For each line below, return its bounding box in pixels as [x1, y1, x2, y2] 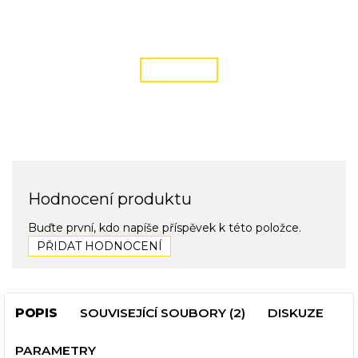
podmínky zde [133, 30, 225, 46]
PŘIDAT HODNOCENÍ [37, 239, 162, 254]
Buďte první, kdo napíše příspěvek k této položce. [28, 221, 301, 236]
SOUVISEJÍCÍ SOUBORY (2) [80, 305, 245, 321]
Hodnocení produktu [28, 189, 192, 209]
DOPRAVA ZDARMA [83, 2, 275, 25]
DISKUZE [268, 305, 324, 321]
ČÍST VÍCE [153, 63, 205, 76]
